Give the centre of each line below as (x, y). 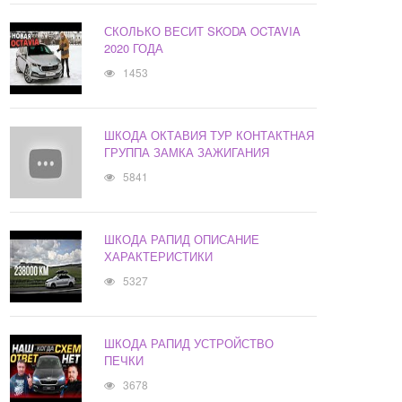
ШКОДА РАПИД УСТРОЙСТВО (189, 344)
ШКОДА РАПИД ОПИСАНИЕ (182, 240)
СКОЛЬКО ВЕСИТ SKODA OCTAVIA (203, 31)
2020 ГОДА (134, 48)
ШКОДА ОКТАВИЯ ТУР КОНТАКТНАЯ (210, 135)
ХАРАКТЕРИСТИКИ (159, 257)
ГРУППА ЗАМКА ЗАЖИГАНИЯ (187, 153)
